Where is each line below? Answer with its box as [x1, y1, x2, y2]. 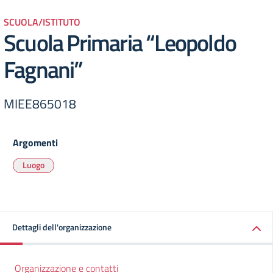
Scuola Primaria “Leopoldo [4, 24, 236, 60]
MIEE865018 [4, 94, 76, 113]
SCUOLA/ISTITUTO [4, 15, 80, 29]
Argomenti [13, 135, 58, 150]
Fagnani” [4, 51, 83, 87]
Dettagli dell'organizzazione [12, 221, 112, 233]
